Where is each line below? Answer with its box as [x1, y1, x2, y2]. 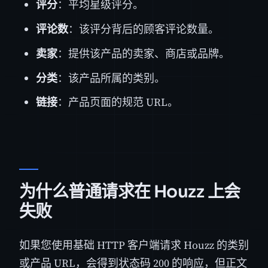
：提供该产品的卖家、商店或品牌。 [57, 45, 230, 61]
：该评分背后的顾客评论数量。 [68, 22, 219, 37]
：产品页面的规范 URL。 [57, 95, 178, 110]
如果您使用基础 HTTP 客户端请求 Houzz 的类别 [19, 237, 249, 252]
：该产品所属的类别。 [57, 70, 165, 86]
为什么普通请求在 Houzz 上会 [19, 181, 240, 202]
